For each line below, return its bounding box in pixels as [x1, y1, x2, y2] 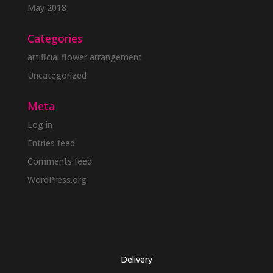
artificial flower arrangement [27, 51, 142, 63]
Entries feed [27, 137, 75, 149]
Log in [27, 119, 52, 131]
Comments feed [27, 155, 92, 168]
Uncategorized [27, 69, 87, 82]
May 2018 [27, 2, 66, 14]
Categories [27, 31, 83, 46]
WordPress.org [27, 174, 87, 186]
